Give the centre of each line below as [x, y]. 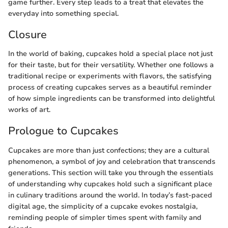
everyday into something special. [63, 13]
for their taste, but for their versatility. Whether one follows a [111, 65]
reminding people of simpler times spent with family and [105, 217]
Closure [27, 34]
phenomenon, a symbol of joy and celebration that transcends [112, 161]
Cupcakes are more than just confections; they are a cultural [109, 150]
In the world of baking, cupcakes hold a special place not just [110, 54]
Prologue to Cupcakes [63, 131]
